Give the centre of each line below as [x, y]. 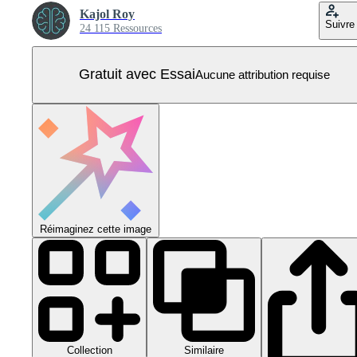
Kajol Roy [107, 14]
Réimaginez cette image [96, 229]
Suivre [340, 24]
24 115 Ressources [121, 28]
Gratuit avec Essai [137, 75]
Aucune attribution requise [262, 75]
